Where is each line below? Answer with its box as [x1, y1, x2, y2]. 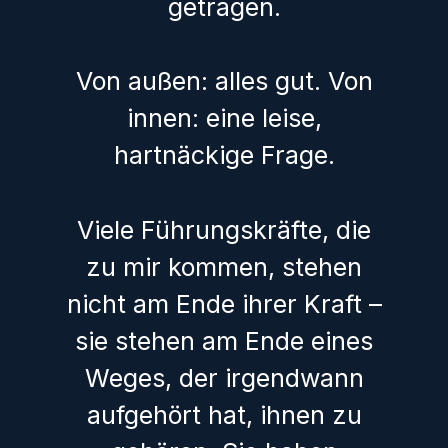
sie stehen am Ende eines [75, 325, 373, 356]
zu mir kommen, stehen [86, 251, 362, 282]
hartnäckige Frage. [113, 140, 335, 171]
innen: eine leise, [126, 103, 322, 134]
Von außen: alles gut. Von [75, 66, 373, 97]
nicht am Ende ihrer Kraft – [66, 288, 382, 319]
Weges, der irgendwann [84, 362, 364, 393]
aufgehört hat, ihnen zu [86, 399, 362, 430]
